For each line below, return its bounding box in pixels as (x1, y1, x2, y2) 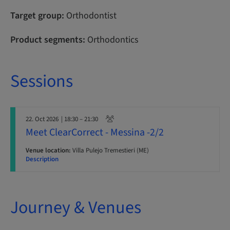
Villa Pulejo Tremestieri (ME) (71, 146, 149, 155)
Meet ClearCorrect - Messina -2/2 (26, 125, 164, 140)
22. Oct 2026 (26, 114, 59, 124)
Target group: (10, 9, 64, 22)
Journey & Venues (10, 195, 141, 220)
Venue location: (26, 146, 71, 155)
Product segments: (10, 33, 85, 46)
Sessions (10, 69, 73, 94)
